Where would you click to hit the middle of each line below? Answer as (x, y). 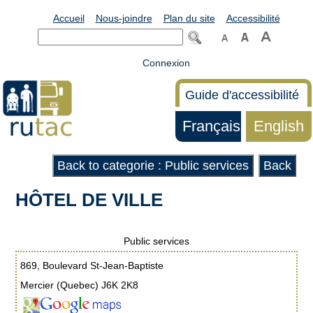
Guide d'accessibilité (242, 95)
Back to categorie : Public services (153, 166)
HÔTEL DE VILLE (89, 200)
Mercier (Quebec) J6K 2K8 (80, 285)
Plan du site (189, 18)
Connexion (166, 63)
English (279, 126)
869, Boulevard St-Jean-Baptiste (92, 265)
